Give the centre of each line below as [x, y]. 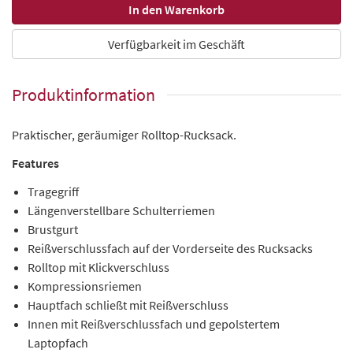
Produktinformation [84, 94]
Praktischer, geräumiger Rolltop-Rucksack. [124, 134]
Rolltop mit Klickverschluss [98, 267]
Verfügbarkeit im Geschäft [176, 44]
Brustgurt [53, 229]
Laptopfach [58, 342]
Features [35, 163]
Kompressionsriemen [85, 286]
